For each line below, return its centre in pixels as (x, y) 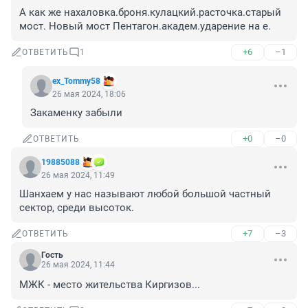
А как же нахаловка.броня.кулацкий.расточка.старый (150, 13)
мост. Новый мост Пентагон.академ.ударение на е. (145, 26)
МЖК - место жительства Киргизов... (110, 285)
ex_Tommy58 (76, 81)
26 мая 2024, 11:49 (78, 176)
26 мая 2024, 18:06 (89, 95)
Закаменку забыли (76, 113)
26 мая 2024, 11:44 (78, 265)
